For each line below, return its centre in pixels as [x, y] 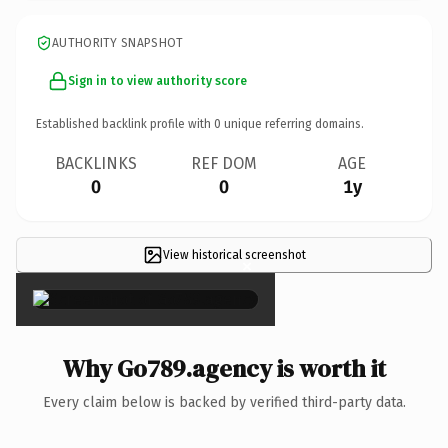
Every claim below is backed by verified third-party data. [224, 402]
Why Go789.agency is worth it [224, 368]
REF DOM [224, 163]
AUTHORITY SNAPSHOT [118, 42]
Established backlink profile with [125, 123]
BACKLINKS [96, 163]
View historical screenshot [234, 254]
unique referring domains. [292, 123]
